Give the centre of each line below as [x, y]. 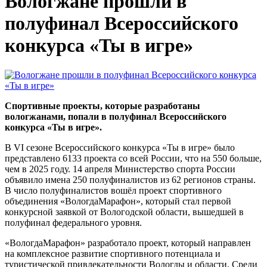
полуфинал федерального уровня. [73, 222]
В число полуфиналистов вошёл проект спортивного [113, 190]
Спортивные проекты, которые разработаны [103, 105]
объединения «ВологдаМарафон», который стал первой [118, 201]
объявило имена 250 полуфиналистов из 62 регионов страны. [130, 179]
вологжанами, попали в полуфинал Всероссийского [116, 116]
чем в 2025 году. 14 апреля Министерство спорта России [120, 169]
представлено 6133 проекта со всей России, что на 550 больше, [133, 158]
